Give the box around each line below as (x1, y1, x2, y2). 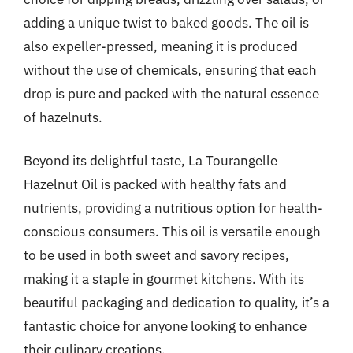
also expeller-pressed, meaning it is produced (24, 37, 298, 55)
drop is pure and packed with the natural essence (24, 84, 319, 102)
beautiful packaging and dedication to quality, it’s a (24, 294, 329, 311)
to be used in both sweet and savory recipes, (24, 247, 289, 264)
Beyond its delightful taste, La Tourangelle (24, 152, 277, 169)
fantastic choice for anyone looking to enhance (24, 318, 307, 335)
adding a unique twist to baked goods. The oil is (24, 13, 309, 32)
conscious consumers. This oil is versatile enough (24, 223, 321, 240)
